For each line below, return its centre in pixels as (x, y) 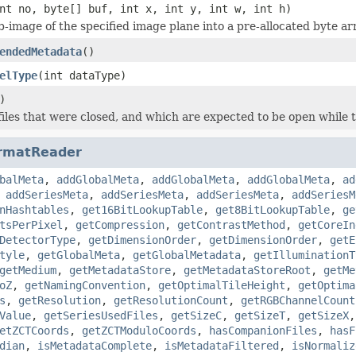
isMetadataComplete (95, 345)
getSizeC (196, 315)
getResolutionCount (171, 300)
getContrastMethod (231, 224)
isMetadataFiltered (222, 345)
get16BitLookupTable (142, 209)
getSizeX (323, 315)
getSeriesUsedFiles (101, 315)
